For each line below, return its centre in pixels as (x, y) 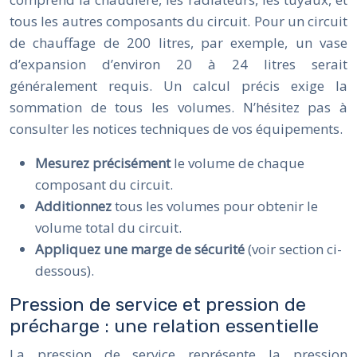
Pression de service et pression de (158, 304)
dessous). (65, 270)
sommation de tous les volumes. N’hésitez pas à (178, 107)
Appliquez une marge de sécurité (141, 249)
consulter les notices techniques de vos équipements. (176, 128)
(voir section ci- (295, 249)
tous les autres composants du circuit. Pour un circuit (178, 21)
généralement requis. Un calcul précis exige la (178, 85)
